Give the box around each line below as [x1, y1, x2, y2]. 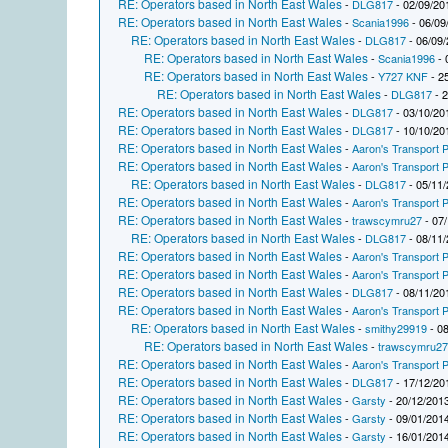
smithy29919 [365, 320, 428, 337]
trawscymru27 [352, 212, 423, 229]
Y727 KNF [378, 68, 429, 85]
